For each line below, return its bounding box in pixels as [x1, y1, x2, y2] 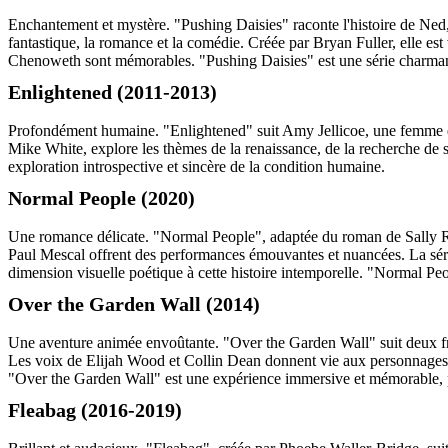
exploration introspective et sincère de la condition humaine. [8, 158, 385, 176]
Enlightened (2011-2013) [8, 81, 217, 104]
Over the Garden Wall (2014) [8, 293, 260, 316]
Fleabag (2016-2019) [8, 399, 182, 422]
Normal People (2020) [8, 187, 195, 210]
